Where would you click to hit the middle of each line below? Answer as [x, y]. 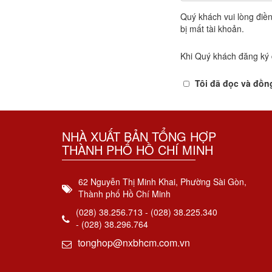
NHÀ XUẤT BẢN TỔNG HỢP [139, 136]
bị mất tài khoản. [212, 29]
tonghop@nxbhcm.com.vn [134, 243]
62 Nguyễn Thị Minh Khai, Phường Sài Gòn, [162, 182]
